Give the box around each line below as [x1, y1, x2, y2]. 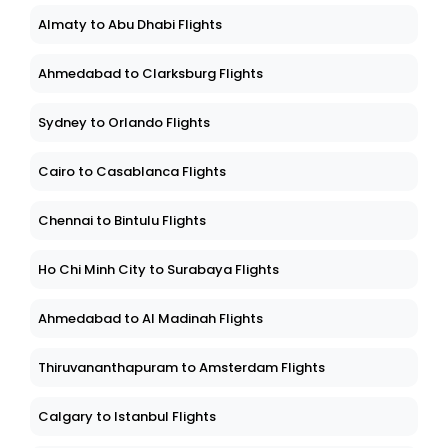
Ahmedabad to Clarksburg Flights [38, 64, 263, 84]
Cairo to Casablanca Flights [38, 162, 226, 182]
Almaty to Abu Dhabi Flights [38, 15, 222, 35]
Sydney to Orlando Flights [38, 113, 210, 133]
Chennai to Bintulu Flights [38, 211, 206, 231]
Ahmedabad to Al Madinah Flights [38, 309, 263, 329]
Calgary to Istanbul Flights [38, 407, 216, 427]
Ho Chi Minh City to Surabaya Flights [38, 260, 279, 280]
